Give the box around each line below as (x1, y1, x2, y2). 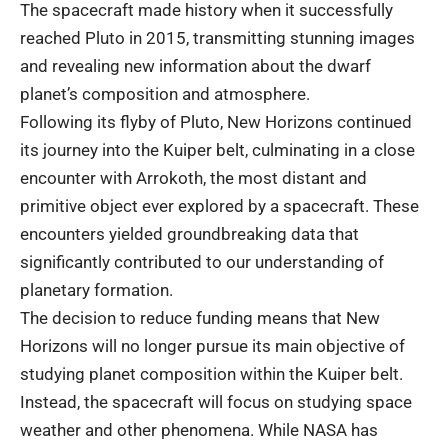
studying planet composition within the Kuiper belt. (20, 363, 403, 384)
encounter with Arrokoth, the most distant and (20, 167, 367, 188)
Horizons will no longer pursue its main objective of (20, 335, 405, 356)
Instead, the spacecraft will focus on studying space (20, 391, 412, 412)
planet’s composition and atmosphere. (20, 83, 310, 104)
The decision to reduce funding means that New (20, 307, 380, 328)
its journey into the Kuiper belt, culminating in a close (20, 139, 415, 160)
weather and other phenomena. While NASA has (20, 419, 378, 440)
